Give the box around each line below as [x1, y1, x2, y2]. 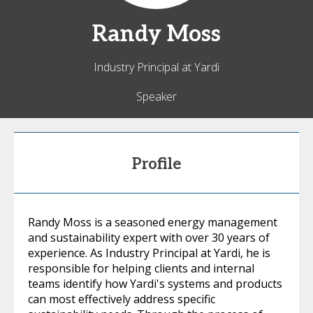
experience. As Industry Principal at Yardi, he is [28, 245, 270, 261]
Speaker [136, 89, 177, 104]
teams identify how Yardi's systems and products [28, 276, 282, 291]
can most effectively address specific [28, 291, 215, 307]
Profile [132, 155, 181, 173]
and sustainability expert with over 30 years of [28, 230, 270, 245]
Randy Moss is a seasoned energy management [28, 214, 277, 230]
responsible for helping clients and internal [28, 261, 254, 276]
